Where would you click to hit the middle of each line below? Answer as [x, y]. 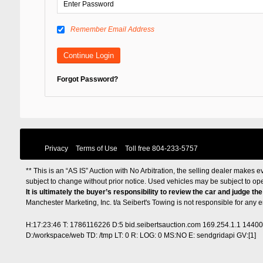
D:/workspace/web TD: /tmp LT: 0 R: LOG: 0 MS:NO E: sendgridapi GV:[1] [141, 235]
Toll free [138, 148]
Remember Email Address [112, 29]
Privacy [56, 148]
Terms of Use [96, 148]
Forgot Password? [87, 79]
